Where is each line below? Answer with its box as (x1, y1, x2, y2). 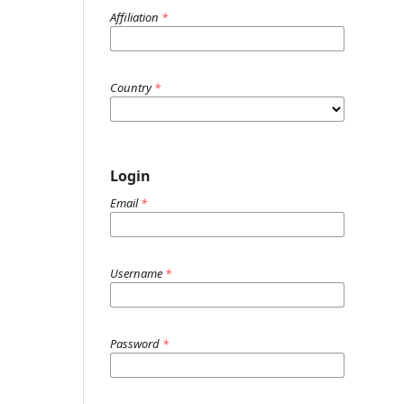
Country (110, 79, 154, 96)
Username (110, 265, 165, 281)
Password (110, 335, 162, 352)
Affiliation (110, 9, 161, 25)
